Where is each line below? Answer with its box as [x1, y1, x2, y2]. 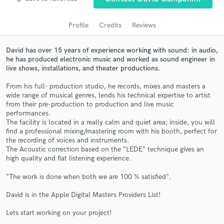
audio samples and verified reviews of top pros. [44, 4, 180, 12]
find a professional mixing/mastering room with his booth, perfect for [6, 127, 217, 136]
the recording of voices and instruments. [6, 136, 129, 145]
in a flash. [97, 159, 126, 167]
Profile [68, 20, 88, 29]
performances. [6, 109, 51, 118]
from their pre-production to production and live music [6, 100, 174, 109]
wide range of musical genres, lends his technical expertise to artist [6, 91, 210, 100]
